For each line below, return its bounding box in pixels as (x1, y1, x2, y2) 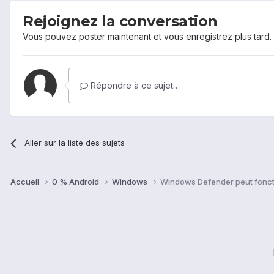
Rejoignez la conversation (23, 12, 218, 31)
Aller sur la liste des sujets (24, 138, 125, 148)
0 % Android (52, 177, 101, 187)
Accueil (10, 177, 41, 187)
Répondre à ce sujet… (88, 80, 180, 91)
